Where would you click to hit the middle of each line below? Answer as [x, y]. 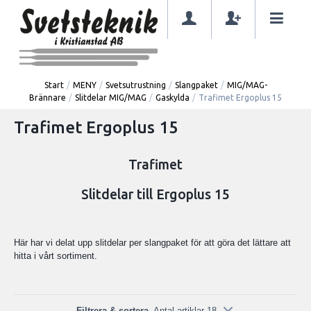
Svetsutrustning [135, 85]
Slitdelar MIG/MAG [111, 97]
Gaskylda [173, 97]
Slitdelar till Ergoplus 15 [155, 194]
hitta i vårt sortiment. [56, 255]
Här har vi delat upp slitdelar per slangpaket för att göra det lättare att [152, 242]
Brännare [48, 97]
